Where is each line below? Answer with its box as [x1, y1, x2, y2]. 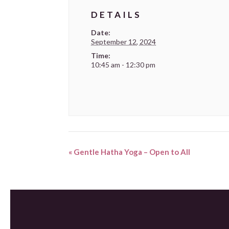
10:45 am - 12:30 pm [91, 60, 156, 69]
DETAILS [91, 9, 142, 20]
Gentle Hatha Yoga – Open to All [72, 147, 191, 156]
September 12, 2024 [91, 37, 156, 46]
